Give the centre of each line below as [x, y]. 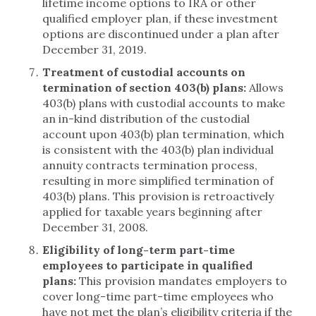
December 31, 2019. [95, 49]
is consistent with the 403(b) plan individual [158, 150]
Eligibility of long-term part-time [139, 250]
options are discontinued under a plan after [161, 34]
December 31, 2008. [97, 227]
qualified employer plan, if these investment [160, 18]
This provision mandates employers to [182, 281]
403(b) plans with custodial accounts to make [164, 103]
